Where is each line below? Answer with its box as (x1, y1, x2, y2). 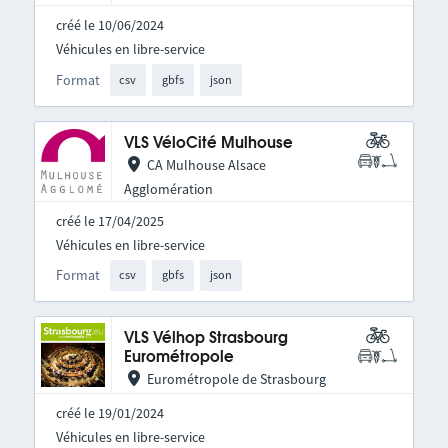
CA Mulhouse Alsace (146, 155, 266, 174)
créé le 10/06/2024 (55, 16, 164, 35)
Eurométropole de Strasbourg (146, 370, 326, 389)
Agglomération (123, 179, 213, 198)
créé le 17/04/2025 (55, 211, 164, 230)
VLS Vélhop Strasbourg (123, 331, 288, 347)
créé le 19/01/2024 (55, 404, 164, 423)
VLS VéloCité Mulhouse (123, 135, 293, 151)
